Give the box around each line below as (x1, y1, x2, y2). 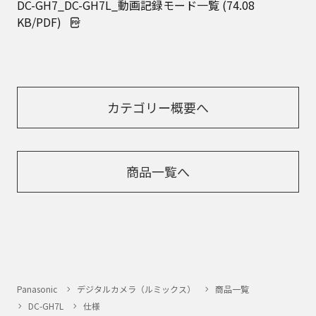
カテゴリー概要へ (107, 98, 209, 116)
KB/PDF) (17, 13, 61, 30)
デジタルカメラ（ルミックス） (77, 283, 195, 295)
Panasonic (17, 283, 57, 295)
